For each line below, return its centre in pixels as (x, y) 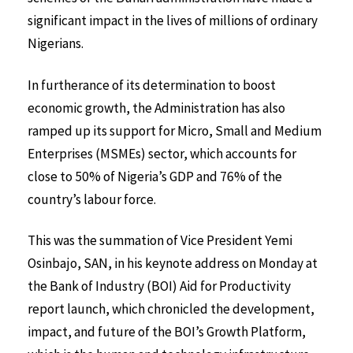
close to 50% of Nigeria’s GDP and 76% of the (155, 176)
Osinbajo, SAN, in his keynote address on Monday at (173, 264)
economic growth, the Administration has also (156, 108)
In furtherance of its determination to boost (152, 85)
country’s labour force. (93, 199)
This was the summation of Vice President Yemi (160, 241)
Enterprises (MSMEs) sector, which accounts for (162, 153)
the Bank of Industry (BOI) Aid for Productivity (159, 286)
